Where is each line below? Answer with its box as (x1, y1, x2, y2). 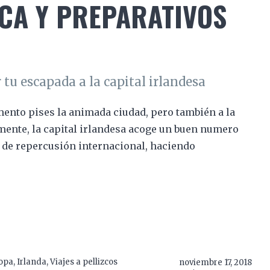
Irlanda (16, 256, 46, 267)
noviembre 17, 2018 (178, 257, 252, 268)
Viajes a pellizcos (49, 256, 118, 267)
